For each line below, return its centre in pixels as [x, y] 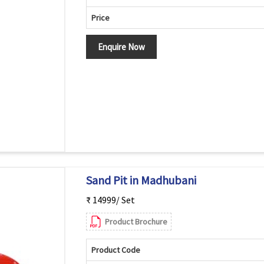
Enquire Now [121, 47]
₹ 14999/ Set [110, 200]
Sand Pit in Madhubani [141, 180]
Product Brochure [136, 222]
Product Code [115, 250]
